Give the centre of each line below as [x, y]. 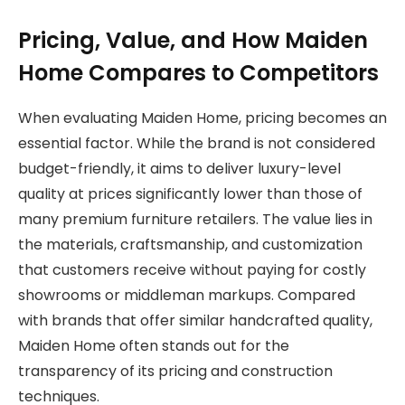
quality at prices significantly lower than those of [190, 193]
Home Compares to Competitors [198, 72]
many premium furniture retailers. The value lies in [195, 219]
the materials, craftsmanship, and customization [190, 244]
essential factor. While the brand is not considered [197, 143]
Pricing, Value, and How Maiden [193, 40]
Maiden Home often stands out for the [154, 345]
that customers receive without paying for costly [192, 269]
